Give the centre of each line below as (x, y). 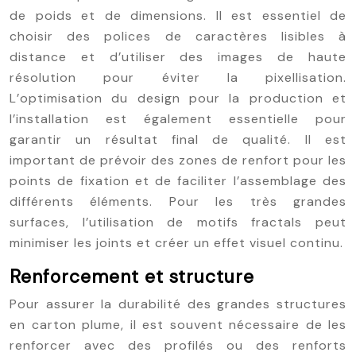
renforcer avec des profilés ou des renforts (178, 345)
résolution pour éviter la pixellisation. (178, 77)
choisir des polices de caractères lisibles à (178, 36)
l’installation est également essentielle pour (178, 119)
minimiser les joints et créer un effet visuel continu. (176, 243)
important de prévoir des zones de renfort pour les (178, 160)
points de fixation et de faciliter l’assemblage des (178, 181)
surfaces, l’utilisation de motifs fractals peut (178, 222)
